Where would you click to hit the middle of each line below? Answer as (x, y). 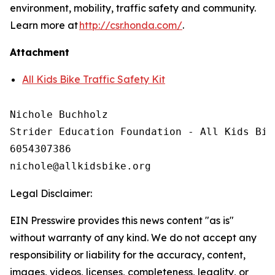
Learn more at (45, 25)
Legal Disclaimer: (51, 193)
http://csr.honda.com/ (131, 25)
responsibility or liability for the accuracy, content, (128, 255)
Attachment (40, 52)
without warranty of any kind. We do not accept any (133, 238)
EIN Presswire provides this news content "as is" (122, 220)
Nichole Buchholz (59, 114)
